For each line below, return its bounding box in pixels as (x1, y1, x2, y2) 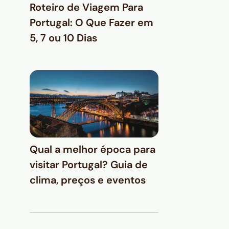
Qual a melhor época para (30, 142, 155, 156)
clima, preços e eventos (30, 173, 146, 187)
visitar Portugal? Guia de (30, 157, 148, 171)
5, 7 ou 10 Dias (30, 31, 97, 44)
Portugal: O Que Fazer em (30, 15, 153, 29)
